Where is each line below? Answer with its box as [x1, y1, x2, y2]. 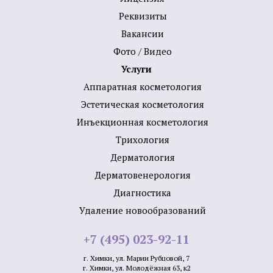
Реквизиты [118, 9, 167, 22]
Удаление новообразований [79, 204, 206, 216]
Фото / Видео [113, 44, 172, 57]
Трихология [116, 133, 169, 146]
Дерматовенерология [94, 168, 191, 181]
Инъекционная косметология [77, 115, 208, 128]
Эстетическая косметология [81, 97, 204, 110]
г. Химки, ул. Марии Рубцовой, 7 [83, 253, 190, 263]
